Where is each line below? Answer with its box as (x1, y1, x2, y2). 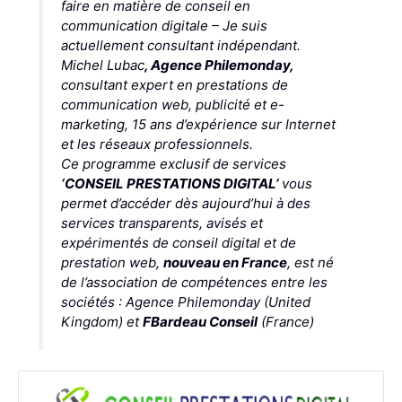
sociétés (60, 293, 118, 311)
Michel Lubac (60, 57, 144, 74)
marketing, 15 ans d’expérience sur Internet (60, 116, 336, 134)
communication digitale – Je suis (60, 17, 267, 35)
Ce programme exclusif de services (60, 155, 286, 173)
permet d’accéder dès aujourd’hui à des (60, 195, 310, 213)
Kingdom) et (60, 313, 143, 331)
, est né (286, 254, 334, 272)
